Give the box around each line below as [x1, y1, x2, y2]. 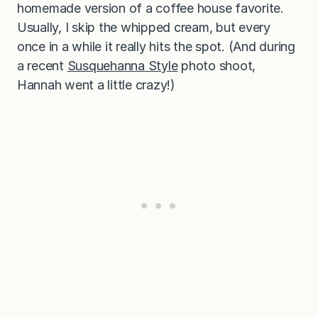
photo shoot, [177, 57, 256, 73]
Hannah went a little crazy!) [17, 77, 175, 92]
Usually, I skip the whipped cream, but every [17, 19, 270, 35]
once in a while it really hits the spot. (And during [17, 38, 295, 54]
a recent [17, 57, 67, 73]
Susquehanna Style [67, 57, 178, 73]
